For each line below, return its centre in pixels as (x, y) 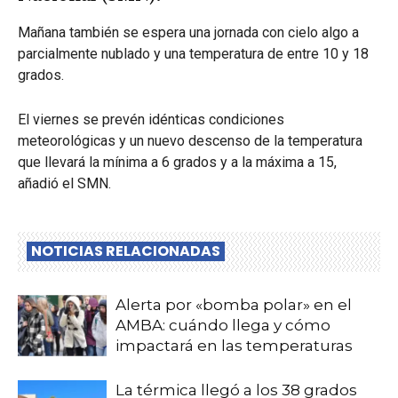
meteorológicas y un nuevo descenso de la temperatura (190, 141)
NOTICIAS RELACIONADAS (126, 251)
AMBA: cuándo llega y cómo (223, 326)
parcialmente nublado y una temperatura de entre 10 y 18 (193, 54)
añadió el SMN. (64, 184)
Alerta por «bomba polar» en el (234, 305)
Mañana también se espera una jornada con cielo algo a (188, 33)
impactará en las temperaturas (234, 346)
